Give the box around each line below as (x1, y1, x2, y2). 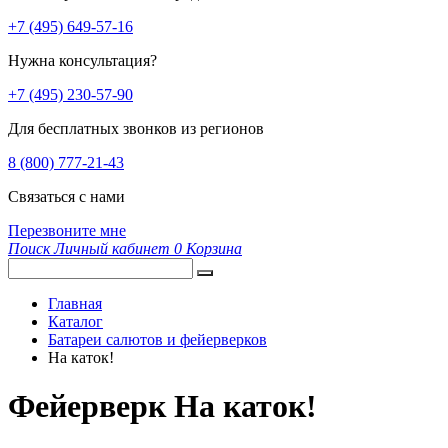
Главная (48, 295, 102, 312)
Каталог (48, 313, 103, 330)
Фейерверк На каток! (8, 388, 317, 425)
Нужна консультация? (8, 52, 157, 69)
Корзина (186, 240, 242, 257)
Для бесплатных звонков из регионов (8, 120, 264, 137)
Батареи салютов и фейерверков (48, 331, 267, 348)
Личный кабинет (54, 240, 170, 257)
